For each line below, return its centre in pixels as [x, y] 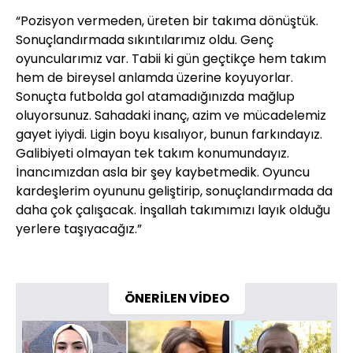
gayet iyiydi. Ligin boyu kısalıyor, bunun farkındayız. [169, 135]
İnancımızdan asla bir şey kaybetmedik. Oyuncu [163, 173]
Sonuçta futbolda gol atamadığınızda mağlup [155, 97]
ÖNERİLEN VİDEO [176, 299]
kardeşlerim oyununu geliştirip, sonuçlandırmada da [174, 191]
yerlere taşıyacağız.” [79, 229]
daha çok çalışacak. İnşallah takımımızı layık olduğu [173, 210]
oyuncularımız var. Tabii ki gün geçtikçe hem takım [171, 59]
